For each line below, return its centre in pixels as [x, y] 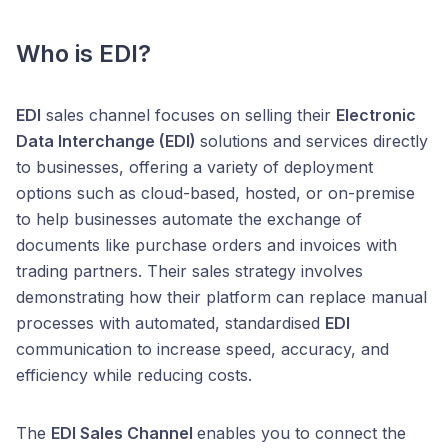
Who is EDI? [83, 54]
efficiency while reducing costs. [134, 375]
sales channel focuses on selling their [188, 115]
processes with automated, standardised [170, 323]
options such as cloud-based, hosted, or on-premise [215, 193]
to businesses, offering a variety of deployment [194, 167]
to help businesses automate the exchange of [189, 219]
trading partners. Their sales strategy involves [189, 271]
